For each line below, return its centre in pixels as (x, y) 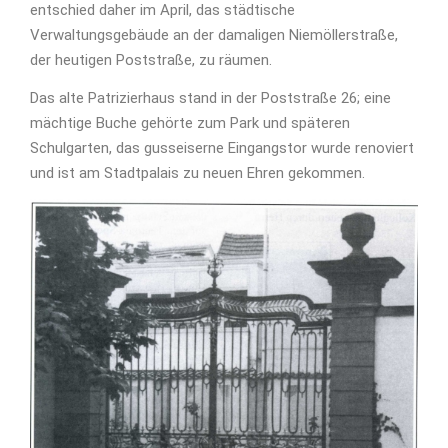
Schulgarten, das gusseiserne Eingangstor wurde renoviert (222, 148)
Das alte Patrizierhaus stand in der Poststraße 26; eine (210, 98)
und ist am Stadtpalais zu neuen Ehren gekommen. (197, 173)
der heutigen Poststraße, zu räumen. (151, 60)
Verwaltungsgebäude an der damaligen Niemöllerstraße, (214, 35)
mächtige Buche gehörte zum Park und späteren (190, 123)
